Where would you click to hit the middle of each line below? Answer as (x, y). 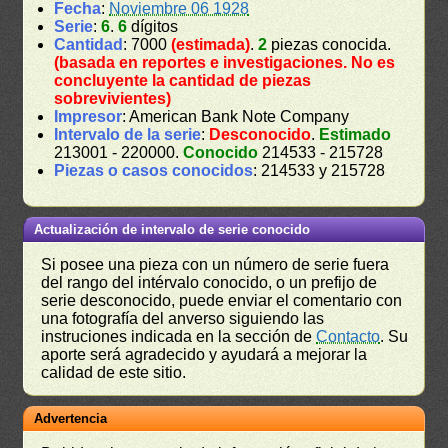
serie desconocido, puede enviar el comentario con (222, 300)
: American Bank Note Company (236, 116)
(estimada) (211, 44)
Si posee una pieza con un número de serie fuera (215, 264)
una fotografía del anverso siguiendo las (183, 318)
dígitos (153, 26)
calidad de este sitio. (114, 372)
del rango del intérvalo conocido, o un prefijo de (209, 282)
